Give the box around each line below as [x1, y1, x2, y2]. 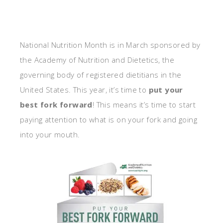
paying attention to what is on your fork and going [20, 114, 197, 124]
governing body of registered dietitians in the [20, 70, 182, 80]
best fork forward [20, 100, 93, 110]
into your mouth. [20, 129, 80, 139]
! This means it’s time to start [92, 100, 196, 110]
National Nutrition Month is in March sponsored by [20, 40, 201, 50]
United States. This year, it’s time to [20, 85, 149, 95]
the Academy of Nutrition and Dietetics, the [20, 55, 175, 65]
